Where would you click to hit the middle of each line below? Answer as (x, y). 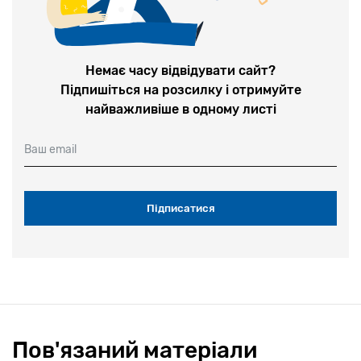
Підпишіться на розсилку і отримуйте (180, 89)
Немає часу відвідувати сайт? (180, 70)
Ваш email (50, 150)
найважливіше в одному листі (180, 109)
